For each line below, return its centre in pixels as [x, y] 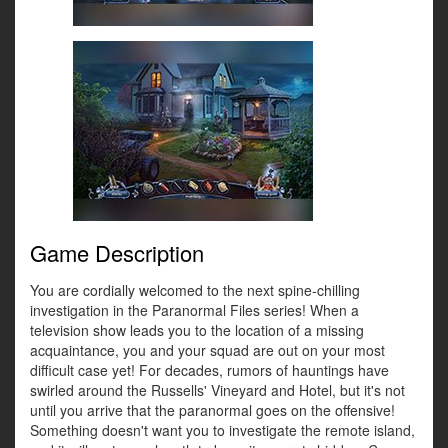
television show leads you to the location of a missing [197, 330]
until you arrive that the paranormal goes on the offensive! [212, 410]
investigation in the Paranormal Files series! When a [194, 310]
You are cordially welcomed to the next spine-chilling [195, 290]
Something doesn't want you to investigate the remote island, [222, 430]
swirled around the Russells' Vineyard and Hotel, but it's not [217, 390]
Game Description [117, 253]
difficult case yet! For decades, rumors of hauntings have [209, 370]
